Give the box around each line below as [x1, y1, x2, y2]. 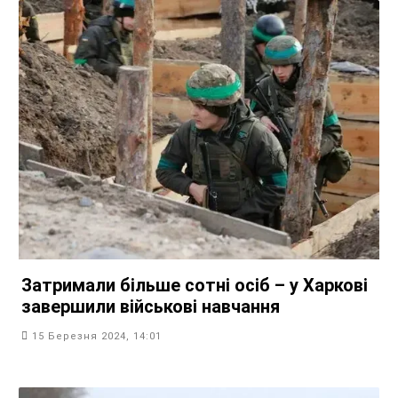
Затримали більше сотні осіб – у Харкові [21, 275, 368, 297]
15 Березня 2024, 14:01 [32, 330, 162, 343]
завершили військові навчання [21, 296, 280, 318]
